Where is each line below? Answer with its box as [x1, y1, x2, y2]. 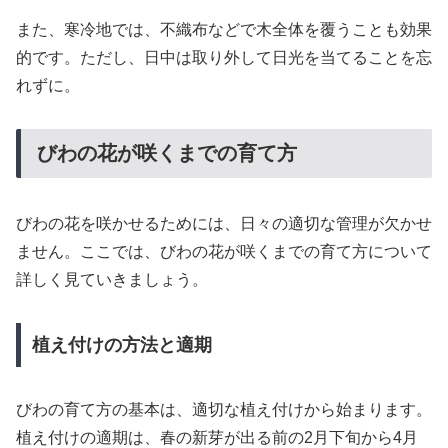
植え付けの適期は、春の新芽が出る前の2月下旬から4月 [16, 428, 418, 446]
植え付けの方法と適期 [31, 334, 212, 355]
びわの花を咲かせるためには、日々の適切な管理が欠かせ [16, 215, 432, 233]
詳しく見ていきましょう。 [16, 271, 208, 289]
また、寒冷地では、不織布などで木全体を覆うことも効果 [16, 20, 432, 38]
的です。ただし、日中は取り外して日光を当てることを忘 [16, 48, 432, 66]
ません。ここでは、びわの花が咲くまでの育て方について [16, 243, 432, 261]
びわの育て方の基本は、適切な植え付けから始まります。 [16, 400, 432, 418]
